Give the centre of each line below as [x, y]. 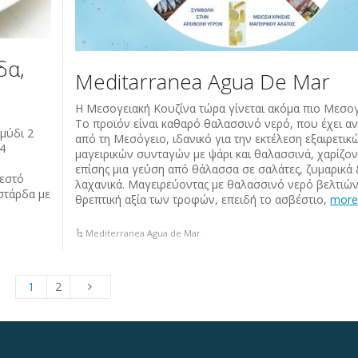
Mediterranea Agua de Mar [143, 233]
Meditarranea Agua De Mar [203, 81]
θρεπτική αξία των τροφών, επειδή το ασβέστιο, [203, 199]
